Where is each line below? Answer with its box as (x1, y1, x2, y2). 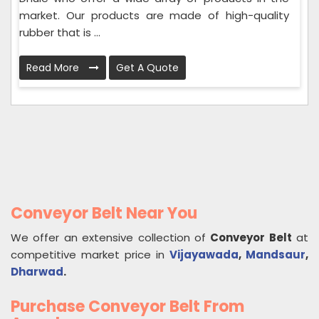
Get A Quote (116, 61, 179, 75)
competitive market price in (11, 247, 169, 263)
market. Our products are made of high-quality (19, 8, 289, 23)
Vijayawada (169, 247, 239, 263)
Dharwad (11, 264, 63, 280)
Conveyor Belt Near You (11, 202, 197, 225)
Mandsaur (246, 247, 305, 263)
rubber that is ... (19, 25, 100, 41)
